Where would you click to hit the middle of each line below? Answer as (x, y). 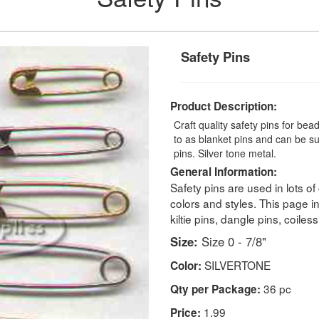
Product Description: (224, 106)
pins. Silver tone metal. (225, 153)
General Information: (224, 171)
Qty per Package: (215, 289)
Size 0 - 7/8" (232, 241)
